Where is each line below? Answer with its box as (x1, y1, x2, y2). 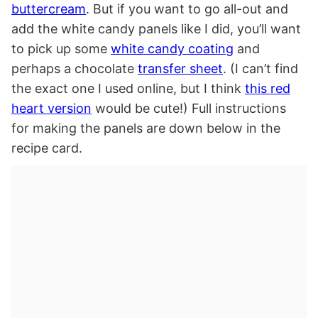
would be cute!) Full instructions (92, 101, 286, 116)
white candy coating (111, 41, 234, 57)
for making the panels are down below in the (11, 121, 280, 136)
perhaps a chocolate (11, 61, 138, 77)
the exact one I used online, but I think (11, 81, 245, 97)
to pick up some (11, 41, 111, 57)
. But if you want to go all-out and (86, 1, 288, 17)
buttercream (11, 1, 86, 17)
